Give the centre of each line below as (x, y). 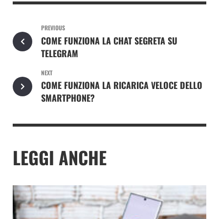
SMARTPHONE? (68, 98)
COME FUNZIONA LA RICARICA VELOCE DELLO (121, 85)
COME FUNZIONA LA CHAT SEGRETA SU (109, 41)
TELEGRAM (59, 54)
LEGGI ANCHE (60, 157)
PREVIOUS (53, 28)
